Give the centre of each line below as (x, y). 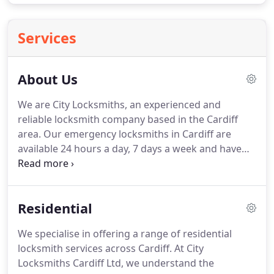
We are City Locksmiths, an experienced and (119, 105)
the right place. (53, 193)
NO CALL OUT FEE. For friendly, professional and (129, 163)
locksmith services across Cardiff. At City (111, 248)
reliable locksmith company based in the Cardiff (128, 119)
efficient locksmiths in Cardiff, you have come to (128, 178)
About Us (48, 79)
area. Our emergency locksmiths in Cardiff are (124, 134)
